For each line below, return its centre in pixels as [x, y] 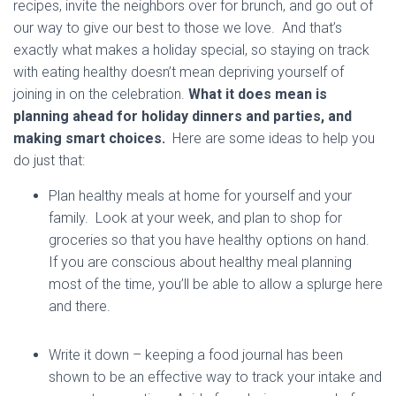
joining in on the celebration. [101, 94]
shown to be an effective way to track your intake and [215, 377]
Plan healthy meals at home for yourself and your [200, 196]
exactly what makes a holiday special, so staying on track [191, 50]
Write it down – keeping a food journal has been [196, 355]
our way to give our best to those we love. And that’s [178, 28]
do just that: [49, 160]
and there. [80, 306]
